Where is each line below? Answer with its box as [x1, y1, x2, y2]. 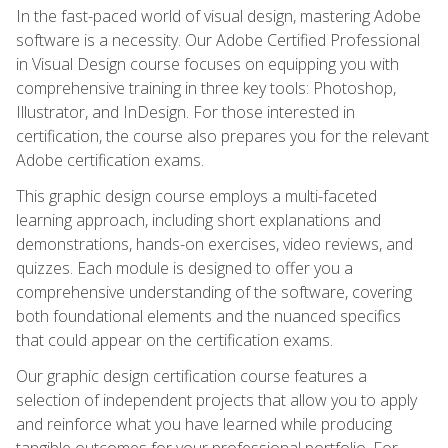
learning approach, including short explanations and [16, 208, 381, 231]
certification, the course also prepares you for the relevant [16, 124, 429, 147]
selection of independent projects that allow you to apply [16, 388, 417, 411]
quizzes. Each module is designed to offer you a [16, 256, 353, 279]
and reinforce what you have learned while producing [16, 412, 392, 435]
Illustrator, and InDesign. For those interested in [16, 100, 355, 123]
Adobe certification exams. [16, 148, 204, 171]
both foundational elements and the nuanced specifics [16, 304, 401, 327]
